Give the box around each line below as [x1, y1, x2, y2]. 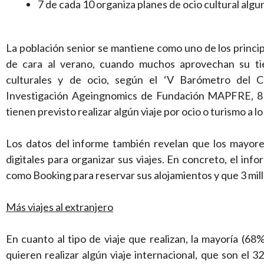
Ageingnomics [71, 89, 137, 103]
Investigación [6, 89, 72, 103]
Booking [33, 169, 71, 182]
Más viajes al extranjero [6, 200, 113, 214]
